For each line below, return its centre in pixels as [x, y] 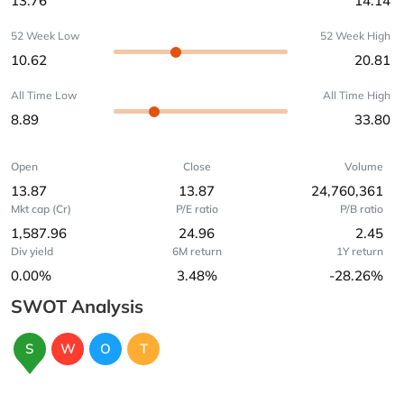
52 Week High [355, 36]
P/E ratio [197, 209]
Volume [363, 166]
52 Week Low [45, 36]
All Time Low [44, 95]
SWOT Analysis [77, 306]
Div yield [32, 251]
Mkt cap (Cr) [41, 209]
